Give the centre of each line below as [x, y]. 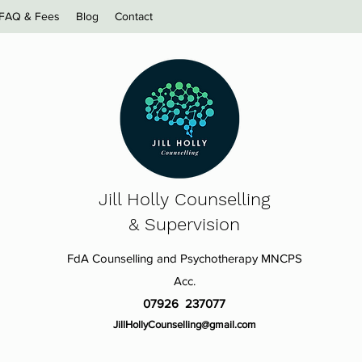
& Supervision [185, 224]
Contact [134, 16]
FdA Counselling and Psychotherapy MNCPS [184, 258]
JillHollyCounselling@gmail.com [184, 324]
